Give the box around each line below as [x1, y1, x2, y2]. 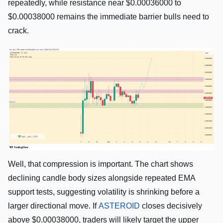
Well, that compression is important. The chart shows [8, 159, 193, 168]
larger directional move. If [8, 201, 99, 210]
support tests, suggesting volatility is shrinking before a [8, 187, 200, 196]
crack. [8, 26, 29, 35]
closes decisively [140, 201, 202, 210]
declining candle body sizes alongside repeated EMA [8, 173, 195, 182]
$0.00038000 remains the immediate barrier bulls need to [8, 12, 209, 21]
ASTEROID [99, 201, 140, 210]
